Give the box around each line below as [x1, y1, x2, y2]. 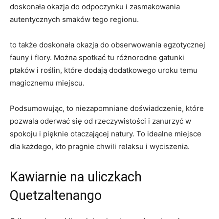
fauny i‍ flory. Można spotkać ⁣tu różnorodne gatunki [10, 53, 184, 63]
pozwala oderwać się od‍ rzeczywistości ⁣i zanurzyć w [10, 116, 191, 126]
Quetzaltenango [10, 188, 102, 204]
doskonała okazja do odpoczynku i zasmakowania [10, 2, 180, 12]
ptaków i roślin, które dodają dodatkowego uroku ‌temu [10, 66, 197, 75]
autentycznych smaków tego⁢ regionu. [10, 15, 139, 24]
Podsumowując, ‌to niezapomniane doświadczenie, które [10, 104, 204, 113]
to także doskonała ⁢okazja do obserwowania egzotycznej [10, 40, 205, 50]
